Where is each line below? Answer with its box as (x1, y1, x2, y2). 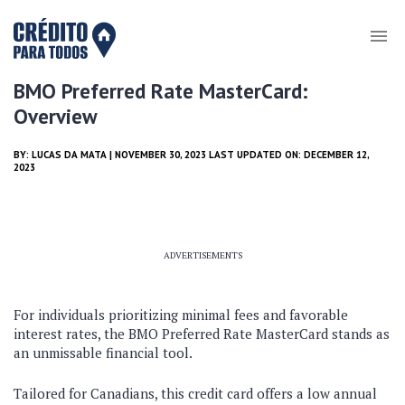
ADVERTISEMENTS (163, 250, 242, 261)
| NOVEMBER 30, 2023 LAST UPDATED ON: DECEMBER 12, (107, 148, 369, 161)
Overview (14, 103, 98, 129)
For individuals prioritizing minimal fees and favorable (14, 306, 348, 324)
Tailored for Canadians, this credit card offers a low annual (14, 384, 377, 402)
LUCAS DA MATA (32, 148, 107, 161)
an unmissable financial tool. (14, 344, 193, 362)
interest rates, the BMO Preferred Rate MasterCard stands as (14, 325, 390, 343)
